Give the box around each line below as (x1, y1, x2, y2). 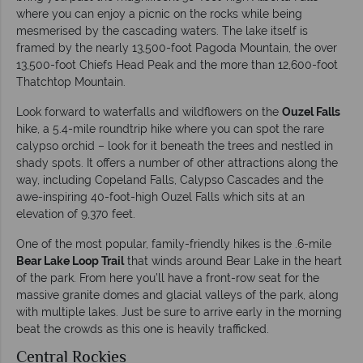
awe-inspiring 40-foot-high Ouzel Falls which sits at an (16, 190, 305, 203)
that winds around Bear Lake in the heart (124, 254, 342, 267)
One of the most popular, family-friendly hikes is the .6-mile (16, 237, 331, 250)
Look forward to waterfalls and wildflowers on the (16, 105, 282, 118)
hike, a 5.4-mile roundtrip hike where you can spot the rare (16, 122, 324, 135)
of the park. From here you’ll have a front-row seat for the (16, 271, 319, 284)
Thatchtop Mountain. (16, 75, 126, 88)
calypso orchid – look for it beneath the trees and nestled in (16, 139, 333, 152)
